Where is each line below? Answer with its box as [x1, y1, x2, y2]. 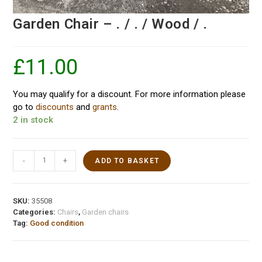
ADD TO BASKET [95, 156, 159, 165]
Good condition [30, 218, 84, 227]
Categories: [13, 207, 58, 216]
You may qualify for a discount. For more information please [13, 88, 246, 99]
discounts [36, 101, 74, 112]
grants [92, 101, 118, 112]
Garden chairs [82, 207, 129, 216]
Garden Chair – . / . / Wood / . [13, 15, 208, 32]
